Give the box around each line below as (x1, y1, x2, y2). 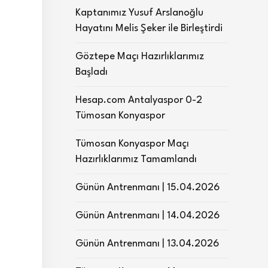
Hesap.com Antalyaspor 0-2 (75, 95, 202, 105)
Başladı (75, 67, 108, 77)
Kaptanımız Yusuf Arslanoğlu (75, 8, 203, 18)
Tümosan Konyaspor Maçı (75, 139, 189, 149)
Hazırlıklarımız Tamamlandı (75, 154, 197, 165)
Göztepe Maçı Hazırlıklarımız (75, 51, 204, 62)
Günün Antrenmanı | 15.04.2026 (75, 182, 220, 193)
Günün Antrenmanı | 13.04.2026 (75, 239, 219, 249)
